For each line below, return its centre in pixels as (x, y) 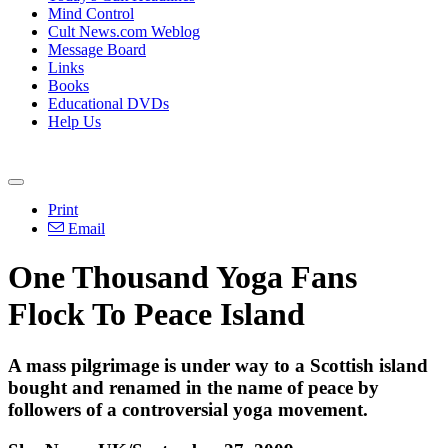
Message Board (97, 49)
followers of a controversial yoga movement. (188, 409)
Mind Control (91, 13)
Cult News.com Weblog (124, 31)
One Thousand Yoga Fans (182, 277)
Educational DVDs (108, 103)
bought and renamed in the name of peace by (193, 387)
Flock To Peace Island (156, 314)
